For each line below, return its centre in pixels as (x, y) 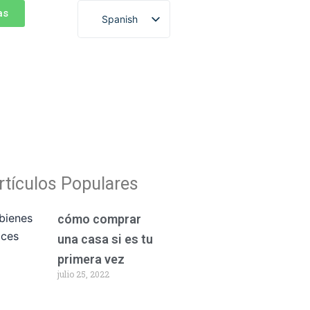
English (118, 42)
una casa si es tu (105, 239)
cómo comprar (99, 219)
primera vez (91, 259)
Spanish (120, 19)
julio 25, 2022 (83, 274)
